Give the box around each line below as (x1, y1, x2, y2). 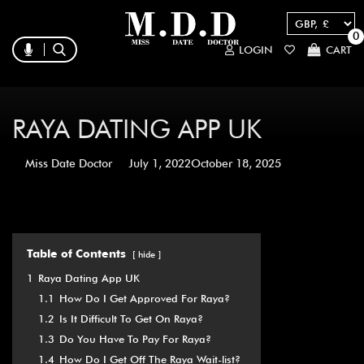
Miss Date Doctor (25, 157, 112, 171)
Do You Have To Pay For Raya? (59, 333, 211, 346)
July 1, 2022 (128, 157, 191, 171)
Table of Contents (27, 247, 126, 261)
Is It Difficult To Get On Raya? (59, 313, 203, 326)
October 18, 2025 (191, 157, 281, 171)
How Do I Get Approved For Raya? (59, 292, 230, 305)
